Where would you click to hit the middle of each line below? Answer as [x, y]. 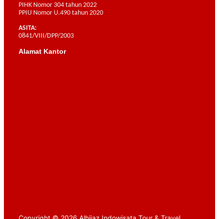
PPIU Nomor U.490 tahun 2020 [61, 13]
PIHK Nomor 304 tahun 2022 [58, 5]
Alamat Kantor [42, 51]
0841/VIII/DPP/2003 [46, 36]
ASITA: [28, 28]
